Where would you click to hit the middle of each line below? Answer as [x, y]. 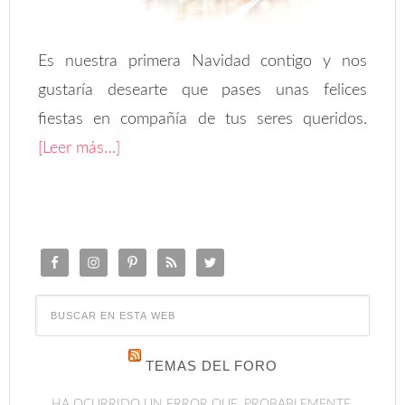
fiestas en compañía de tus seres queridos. [202, 120]
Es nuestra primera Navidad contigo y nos [202, 62]
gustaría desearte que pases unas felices [202, 91]
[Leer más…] [80, 149]
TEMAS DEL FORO [211, 366]
